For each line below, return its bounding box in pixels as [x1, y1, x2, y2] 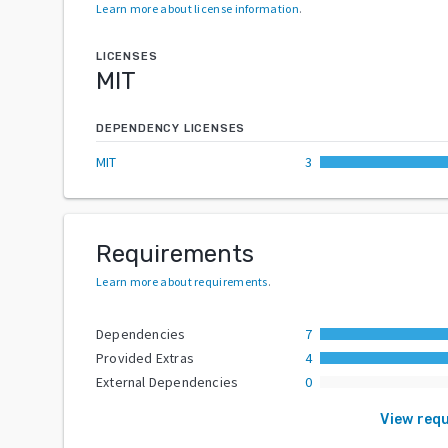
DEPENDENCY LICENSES [96, 121, 246, 135]
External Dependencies [96, 372, 239, 391]
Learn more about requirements [96, 273, 268, 289]
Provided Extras [96, 348, 194, 367]
